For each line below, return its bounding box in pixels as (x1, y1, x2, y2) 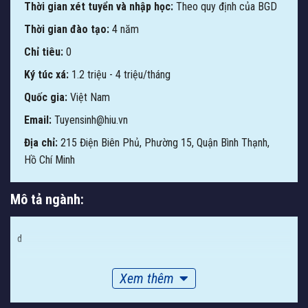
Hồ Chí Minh (24, 153, 75, 167)
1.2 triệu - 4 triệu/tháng (71, 68, 170, 82)
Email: (24, 113, 52, 127)
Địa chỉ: (24, 136, 58, 150)
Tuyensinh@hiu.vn (54, 113, 128, 127)
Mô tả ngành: (10, 191, 84, 208)
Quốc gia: (24, 91, 67, 104)
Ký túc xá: (24, 68, 69, 82)
